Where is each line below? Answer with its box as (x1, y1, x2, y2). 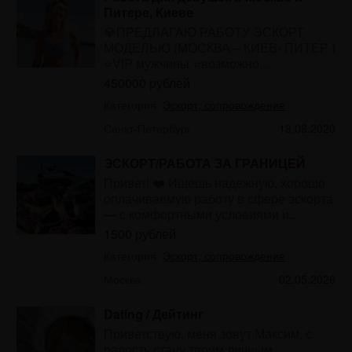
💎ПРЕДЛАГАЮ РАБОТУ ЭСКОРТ (103, 22, 304, 41)
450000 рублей (103, 73, 190, 92)
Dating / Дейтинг (103, 304, 203, 323)
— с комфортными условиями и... (103, 204, 299, 223)
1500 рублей (103, 224, 176, 243)
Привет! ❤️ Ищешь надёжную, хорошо (103, 173, 325, 192)
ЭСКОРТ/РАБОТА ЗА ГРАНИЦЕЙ (103, 153, 306, 172)
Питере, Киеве (103, 2, 193, 21)
